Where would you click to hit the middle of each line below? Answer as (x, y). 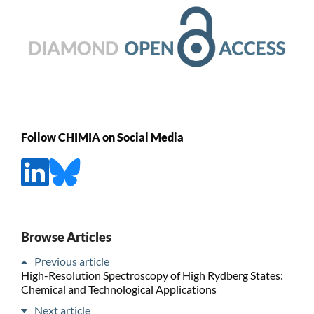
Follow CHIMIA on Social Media (102, 137)
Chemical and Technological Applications (118, 289)
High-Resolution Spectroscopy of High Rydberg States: (152, 275)
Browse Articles (66, 237)
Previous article (71, 261)
